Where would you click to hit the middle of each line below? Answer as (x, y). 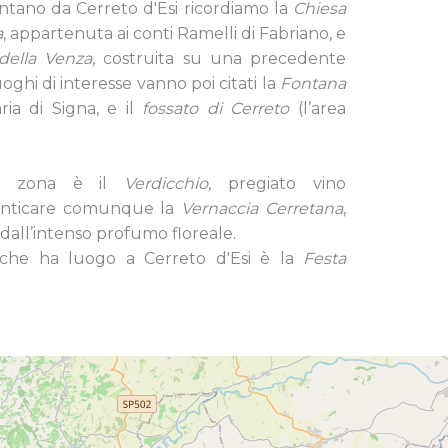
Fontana (313, 83)
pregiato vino (287, 183)
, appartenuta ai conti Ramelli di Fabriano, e (174, 33)
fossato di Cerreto (215, 108)
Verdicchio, (176, 183)
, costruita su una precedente (219, 58)
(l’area (317, 108)
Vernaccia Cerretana (262, 208)
